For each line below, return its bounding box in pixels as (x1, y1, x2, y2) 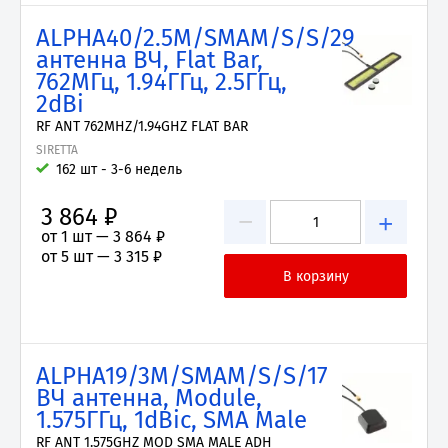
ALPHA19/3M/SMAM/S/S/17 (36, 362, 328, 390)
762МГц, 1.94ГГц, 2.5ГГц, (36, 68, 287, 96)
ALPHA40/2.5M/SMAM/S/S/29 (36, 24, 355, 52)
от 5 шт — (41, 247, 114, 266)
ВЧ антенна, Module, (36, 384, 262, 412)
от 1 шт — (41, 227, 113, 246)
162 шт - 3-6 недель (56, 161, 182, 178)
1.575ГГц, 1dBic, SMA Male (36, 406, 307, 434)
